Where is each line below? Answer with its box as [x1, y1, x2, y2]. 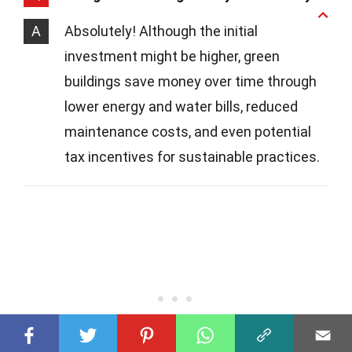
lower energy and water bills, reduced [64, 97, 298, 115]
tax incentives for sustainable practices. [64, 148, 320, 165]
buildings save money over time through [64, 72, 317, 90]
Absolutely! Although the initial [64, 22, 258, 39]
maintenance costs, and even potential [64, 123, 311, 140]
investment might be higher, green [64, 47, 280, 64]
